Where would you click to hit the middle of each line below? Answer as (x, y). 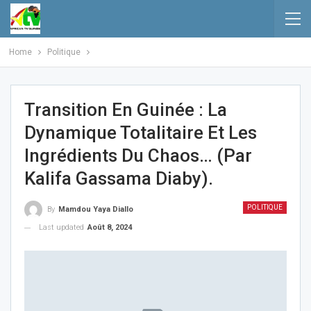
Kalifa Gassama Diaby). (119, 178)
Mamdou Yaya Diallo (96, 210)
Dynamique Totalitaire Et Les (141, 133)
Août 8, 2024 (110, 228)
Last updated (62, 228)
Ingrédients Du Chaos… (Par (138, 155)
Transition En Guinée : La (126, 110)
